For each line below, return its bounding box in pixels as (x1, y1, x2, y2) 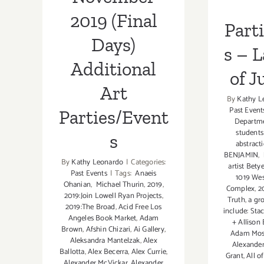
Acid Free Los (118, 200, 162, 213)
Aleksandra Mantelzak (70, 234, 140, 247)
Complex (226, 183, 255, 196)
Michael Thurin (94, 178, 144, 191)
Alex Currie (131, 245, 167, 258)
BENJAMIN (223, 149, 259, 162)
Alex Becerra (88, 245, 128, 258)
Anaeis (133, 167, 157, 180)
